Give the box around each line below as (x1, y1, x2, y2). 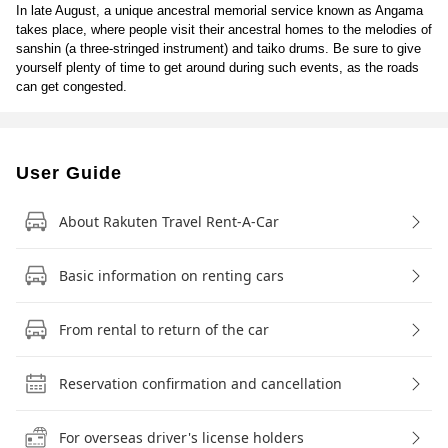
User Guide (16, 162, 122, 183)
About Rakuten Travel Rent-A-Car (59, 211, 279, 231)
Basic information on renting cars (59, 265, 284, 285)
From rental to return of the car (59, 319, 269, 339)
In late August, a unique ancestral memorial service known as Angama (16, 2, 423, 18)
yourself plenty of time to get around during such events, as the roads (16, 59, 419, 75)
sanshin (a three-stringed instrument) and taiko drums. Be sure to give (16, 40, 421, 56)
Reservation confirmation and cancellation (59, 373, 342, 393)
